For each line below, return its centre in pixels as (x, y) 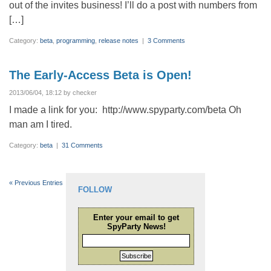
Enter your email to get (136, 217)
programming (76, 41)
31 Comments (82, 145)
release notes (119, 41)
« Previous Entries (36, 183)
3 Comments (166, 41)
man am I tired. (41, 124)
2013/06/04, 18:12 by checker (53, 93)
